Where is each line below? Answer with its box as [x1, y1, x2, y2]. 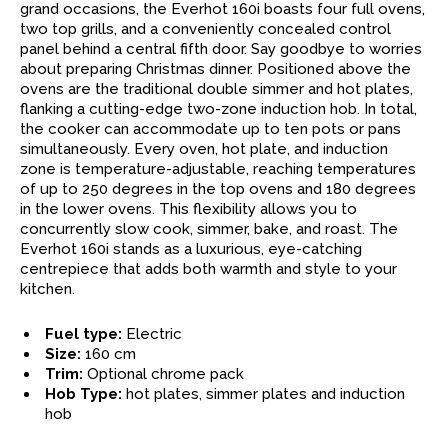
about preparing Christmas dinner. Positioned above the [20, 59, 411, 78]
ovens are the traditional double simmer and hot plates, [20, 79, 413, 98]
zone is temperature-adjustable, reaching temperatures [20, 159, 416, 178]
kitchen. [20, 279, 75, 298]
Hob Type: [45, 384, 122, 403]
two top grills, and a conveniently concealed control [20, 19, 391, 38]
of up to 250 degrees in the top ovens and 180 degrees [20, 179, 416, 198]
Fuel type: [45, 324, 122, 343]
